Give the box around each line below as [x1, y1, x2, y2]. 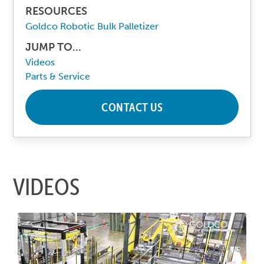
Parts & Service [25, 70, 91, 82]
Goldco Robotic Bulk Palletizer [25, 20, 159, 32]
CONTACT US [101, 99, 163, 114]
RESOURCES [25, 4, 88, 18]
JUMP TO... [25, 40, 82, 54]
